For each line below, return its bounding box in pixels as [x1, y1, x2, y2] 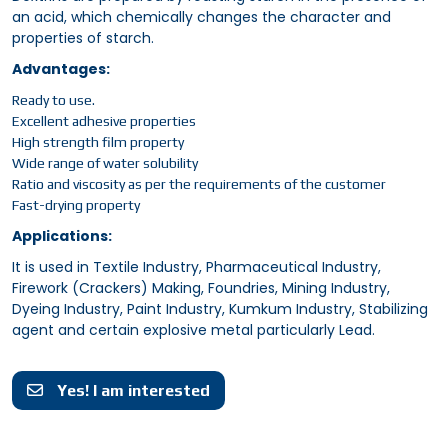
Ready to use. [12, 92, 95, 109]
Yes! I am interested [53, 381, 210, 401]
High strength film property [12, 134, 184, 151]
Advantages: [12, 59, 110, 80]
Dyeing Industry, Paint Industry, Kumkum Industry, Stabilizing [12, 299, 428, 320]
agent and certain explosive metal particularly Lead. [12, 320, 375, 341]
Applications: [12, 226, 112, 247]
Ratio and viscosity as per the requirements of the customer [12, 176, 386, 193]
